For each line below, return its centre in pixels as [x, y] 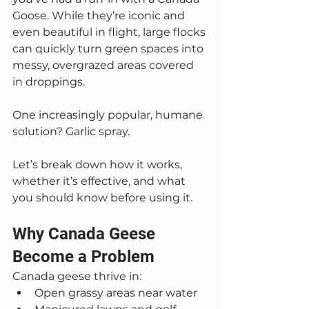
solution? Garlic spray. [71, 131]
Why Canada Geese [86, 234]
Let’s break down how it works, [99, 165]
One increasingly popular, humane [109, 115]
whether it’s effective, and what [100, 181]
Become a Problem [83, 257]
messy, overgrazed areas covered [104, 65]
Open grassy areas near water [116, 293]
